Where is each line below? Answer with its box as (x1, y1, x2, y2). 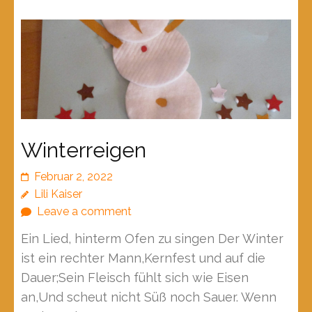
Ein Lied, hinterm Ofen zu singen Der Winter (21, 231, 283, 247)
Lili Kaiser (34, 187, 82, 201)
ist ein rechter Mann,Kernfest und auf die (21, 251, 265, 266)
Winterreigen (21, 138, 146, 163)
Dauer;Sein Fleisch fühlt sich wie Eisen (21, 270, 249, 286)
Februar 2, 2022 (34, 170, 113, 184)
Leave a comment (37, 205, 132, 219)
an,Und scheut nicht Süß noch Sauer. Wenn (21, 290, 276, 305)
